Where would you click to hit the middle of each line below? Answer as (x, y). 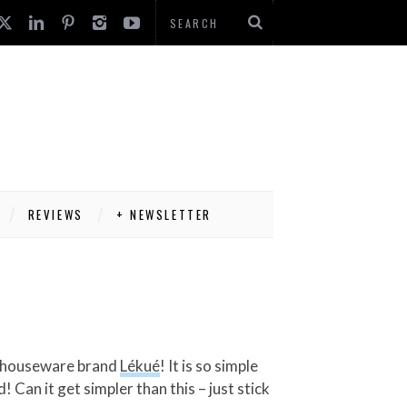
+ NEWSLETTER (164, 214)
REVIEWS (55, 214)
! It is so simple (209, 366)
